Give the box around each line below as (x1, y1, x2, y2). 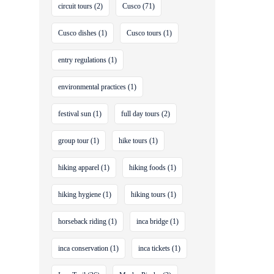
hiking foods (129, 163, 166, 172)
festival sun (58, 109, 92, 118)
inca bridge (136, 217, 169, 226)
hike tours (119, 136, 148, 145)
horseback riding (58, 217, 107, 226)
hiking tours (131, 190, 166, 199)
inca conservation (58, 244, 109, 253)
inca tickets (138, 244, 171, 253)
